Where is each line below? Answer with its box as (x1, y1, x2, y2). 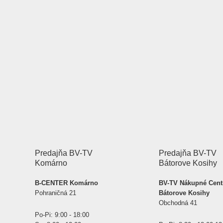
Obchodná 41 (158, 199, 197, 207)
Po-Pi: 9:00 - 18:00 (35, 211, 89, 219)
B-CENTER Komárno (35, 179, 98, 187)
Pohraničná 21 (35, 189, 78, 197)
